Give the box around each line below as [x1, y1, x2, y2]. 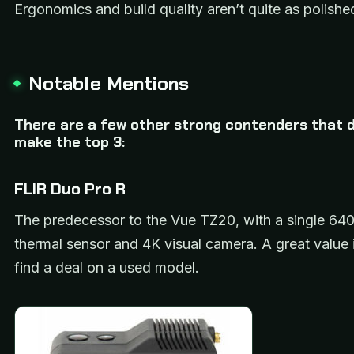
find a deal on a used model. [14, 259, 199, 277]
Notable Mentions [28, 70, 190, 96]
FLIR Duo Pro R [14, 179, 126, 200]
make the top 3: [14, 133, 125, 153]
